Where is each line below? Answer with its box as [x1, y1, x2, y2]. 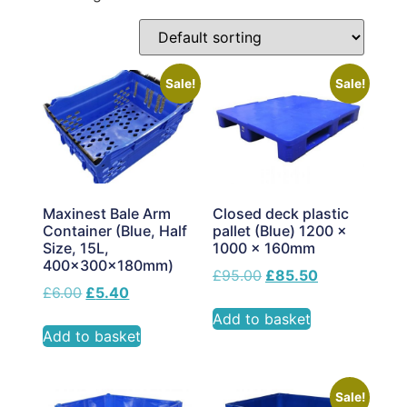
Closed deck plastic [213, 204, 349, 223]
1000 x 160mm [213, 239, 315, 258]
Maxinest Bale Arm [43, 204, 172, 223]
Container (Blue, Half [43, 222, 188, 241]
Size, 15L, [43, 239, 110, 258]
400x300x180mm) [43, 256, 174, 275]
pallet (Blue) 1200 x [213, 222, 347, 241]
